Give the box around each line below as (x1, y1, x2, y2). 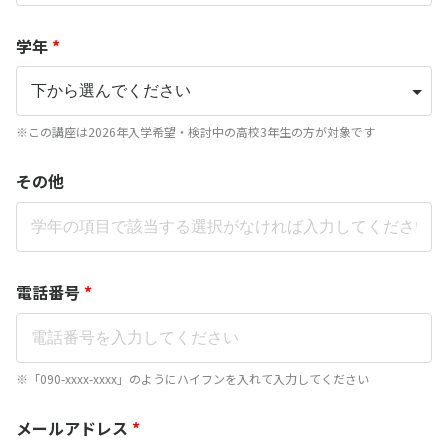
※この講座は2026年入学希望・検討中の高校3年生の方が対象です (16, 123, 375, 141)
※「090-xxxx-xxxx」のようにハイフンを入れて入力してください (16, 369, 369, 387)
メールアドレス (16, 415, 128, 440)
